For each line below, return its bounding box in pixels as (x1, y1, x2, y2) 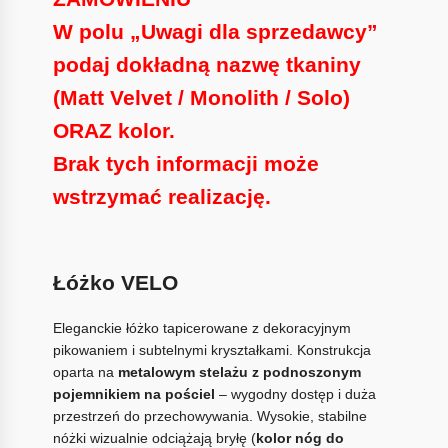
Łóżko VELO (52, 271, 178, 295)
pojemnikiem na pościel (52, 385, 215, 402)
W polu (52, 19, 130, 43)
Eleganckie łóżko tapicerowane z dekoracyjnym (52, 319, 351, 336)
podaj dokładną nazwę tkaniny (52, 52, 361, 76)
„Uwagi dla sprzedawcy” (129, 19, 378, 43)
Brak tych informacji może (52, 151, 319, 175)
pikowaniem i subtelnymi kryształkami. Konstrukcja (52, 341, 371, 358)
